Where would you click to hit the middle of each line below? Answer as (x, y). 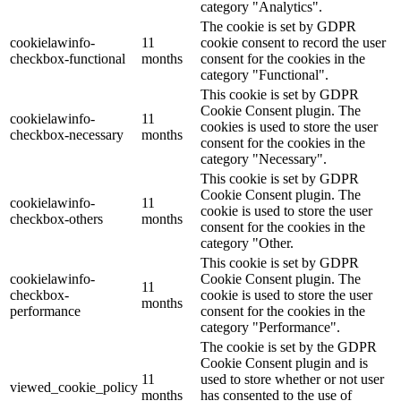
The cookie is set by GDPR (278, 26)
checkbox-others (56, 218)
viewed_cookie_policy (74, 387)
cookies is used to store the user (289, 126)
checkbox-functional (68, 58)
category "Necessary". (264, 158)
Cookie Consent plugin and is (284, 363)
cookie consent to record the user (293, 42)
